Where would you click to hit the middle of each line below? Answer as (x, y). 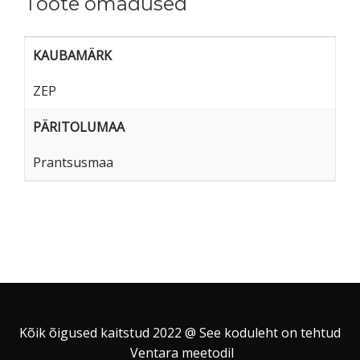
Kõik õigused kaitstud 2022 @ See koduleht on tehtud (180, 333)
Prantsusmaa (73, 163)
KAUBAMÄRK (72, 56)
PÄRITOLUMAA (79, 127)
